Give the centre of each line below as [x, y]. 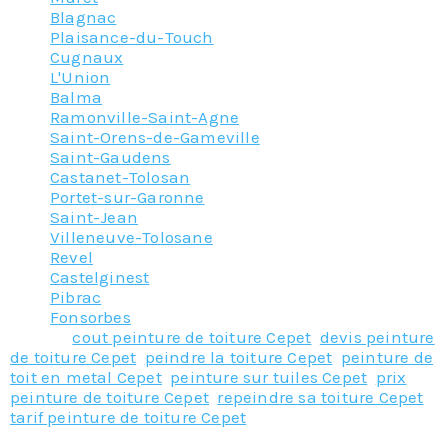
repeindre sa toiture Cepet [320, 397]
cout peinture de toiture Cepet [192, 337]
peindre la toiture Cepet [238, 357]
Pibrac [76, 297]
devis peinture [377, 337]
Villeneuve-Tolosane [131, 237]
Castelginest [100, 277]
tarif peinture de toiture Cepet [128, 417]
